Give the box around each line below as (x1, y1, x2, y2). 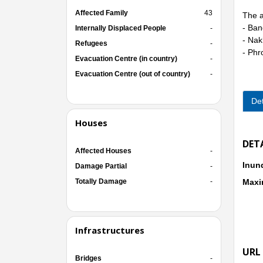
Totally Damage (75, 177, 127, 186)
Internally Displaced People (75, 23, 166, 32)
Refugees (75, 39, 107, 48)
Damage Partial (75, 161, 127, 170)
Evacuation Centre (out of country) (75, 69, 190, 78)
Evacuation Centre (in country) (75, 54, 177, 63)
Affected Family (75, 8, 128, 17)
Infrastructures (75, 224, 144, 236)
